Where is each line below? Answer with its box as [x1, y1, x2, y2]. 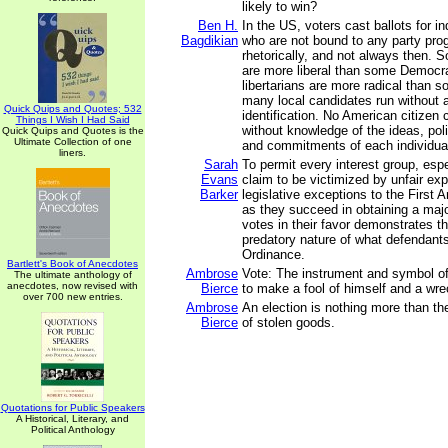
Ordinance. [242, 247, 305, 262]
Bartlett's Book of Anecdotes [7, 258, 138, 269]
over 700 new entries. [22, 291, 123, 302]
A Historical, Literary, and [16, 413, 129, 424]
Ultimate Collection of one [13, 136, 132, 147]
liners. [59, 147, 86, 158]
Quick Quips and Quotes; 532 [3, 103, 142, 114]
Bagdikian [181, 33, 238, 48]
